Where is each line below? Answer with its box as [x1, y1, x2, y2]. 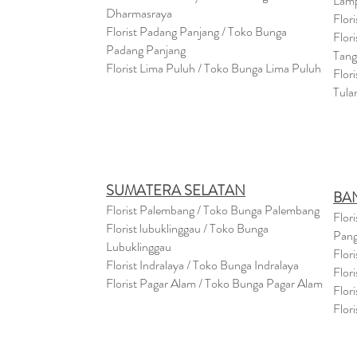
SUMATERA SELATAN [106, 180, 245, 201]
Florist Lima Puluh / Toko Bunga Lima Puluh [106, 59, 321, 77]
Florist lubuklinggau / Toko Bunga [106, 219, 269, 237]
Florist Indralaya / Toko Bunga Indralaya [106, 256, 301, 274]
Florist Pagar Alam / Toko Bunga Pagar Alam [106, 274, 323, 292]
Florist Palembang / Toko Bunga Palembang [106, 201, 320, 219]
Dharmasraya [106, 4, 175, 22]
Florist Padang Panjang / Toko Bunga [106, 22, 287, 41]
